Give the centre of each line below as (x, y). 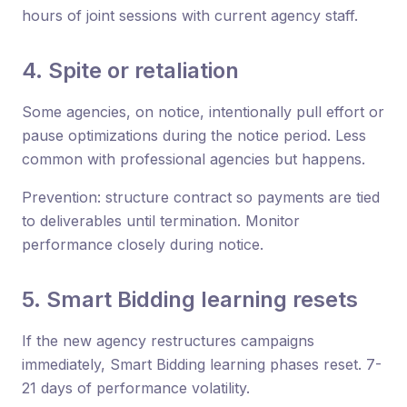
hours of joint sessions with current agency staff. (190, 15)
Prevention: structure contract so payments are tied (201, 197)
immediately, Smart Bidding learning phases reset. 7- (202, 364)
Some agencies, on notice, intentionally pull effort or (203, 111)
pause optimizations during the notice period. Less (194, 135)
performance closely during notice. (143, 244)
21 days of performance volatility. (136, 387)
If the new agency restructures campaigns (168, 340)
